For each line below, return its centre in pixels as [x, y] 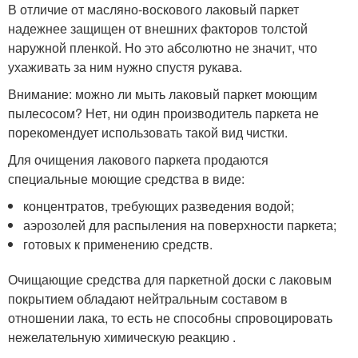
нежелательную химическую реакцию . [122, 337]
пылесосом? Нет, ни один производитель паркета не [163, 113]
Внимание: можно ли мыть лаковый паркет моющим [163, 94]
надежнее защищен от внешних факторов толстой [158, 28]
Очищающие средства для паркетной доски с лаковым [170, 279]
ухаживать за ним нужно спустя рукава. [125, 67]
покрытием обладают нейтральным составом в [148, 298]
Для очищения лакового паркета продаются [138, 159]
